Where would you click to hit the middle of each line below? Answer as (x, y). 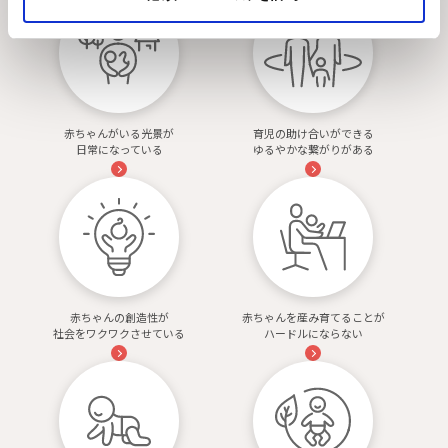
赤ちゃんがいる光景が (119, 132)
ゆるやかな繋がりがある (313, 148)
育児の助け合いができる (313, 132)
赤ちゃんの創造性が (119, 316)
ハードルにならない (313, 332)
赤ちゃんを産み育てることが (313, 316)
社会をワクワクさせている (119, 332)
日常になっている (119, 148)
